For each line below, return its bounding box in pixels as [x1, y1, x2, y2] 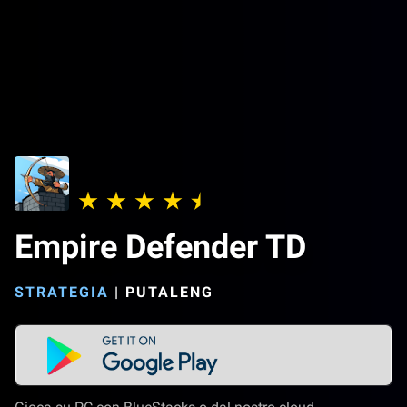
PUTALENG [125, 283, 213, 301]
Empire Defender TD [15, 228, 306, 266]
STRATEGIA [15, 283, 109, 301]
